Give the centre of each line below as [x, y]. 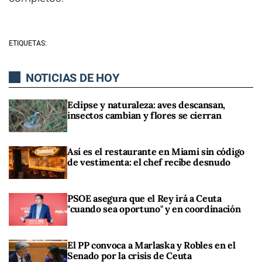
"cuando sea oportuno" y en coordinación [154, 209]
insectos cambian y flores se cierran [144, 115]
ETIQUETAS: [28, 43]
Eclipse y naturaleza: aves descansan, [146, 104]
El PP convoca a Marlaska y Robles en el [151, 245]
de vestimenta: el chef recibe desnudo [149, 162]
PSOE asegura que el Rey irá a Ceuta [144, 199]
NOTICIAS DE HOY [71, 77]
